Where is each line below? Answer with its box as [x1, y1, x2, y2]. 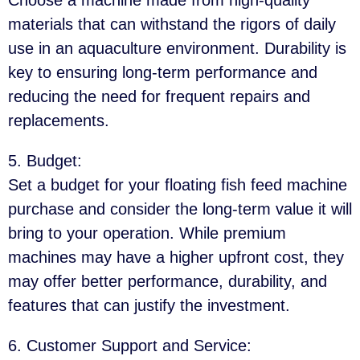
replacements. [8, 111, 109, 129]
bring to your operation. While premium [8, 223, 286, 242]
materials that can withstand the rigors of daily [8, 14, 336, 33]
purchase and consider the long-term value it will [8, 199, 352, 218]
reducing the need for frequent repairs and [8, 87, 310, 105]
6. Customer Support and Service [8, 336, 247, 354]
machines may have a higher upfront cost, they [8, 247, 344, 266]
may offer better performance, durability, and [8, 272, 327, 290]
